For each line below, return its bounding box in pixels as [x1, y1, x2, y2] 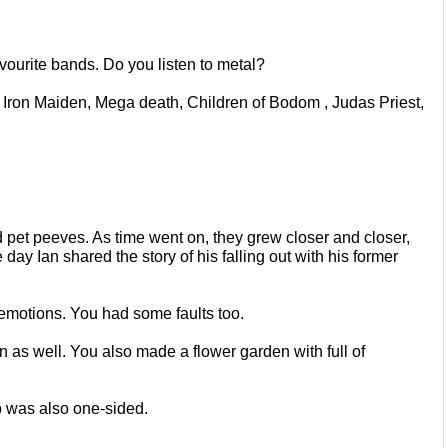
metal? [217, 55, 265, 73]
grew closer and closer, [247, 228, 410, 246]
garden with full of [240, 342, 365, 360]
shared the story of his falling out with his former [63, 247, 398, 265]
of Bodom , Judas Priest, [252, 93, 424, 111]
